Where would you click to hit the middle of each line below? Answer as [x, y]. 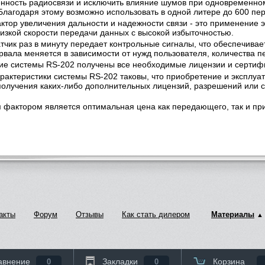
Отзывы [90, 214]
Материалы [233, 214]
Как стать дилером [156, 214]
